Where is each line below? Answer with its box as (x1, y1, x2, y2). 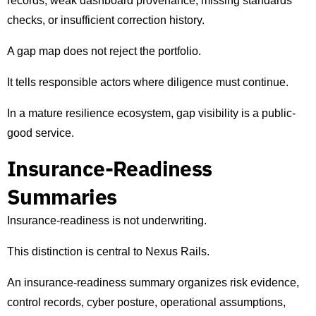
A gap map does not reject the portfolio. (7, 45, 201, 58)
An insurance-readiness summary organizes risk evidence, (7, 276, 299, 289)
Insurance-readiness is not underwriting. (7, 214, 207, 227)
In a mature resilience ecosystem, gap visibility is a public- (7, 107, 296, 120)
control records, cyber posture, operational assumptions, (7, 296, 286, 309)
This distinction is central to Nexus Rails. (7, 245, 209, 258)
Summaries (7, 183, 117, 211)
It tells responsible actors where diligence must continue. (7, 76, 288, 89)
